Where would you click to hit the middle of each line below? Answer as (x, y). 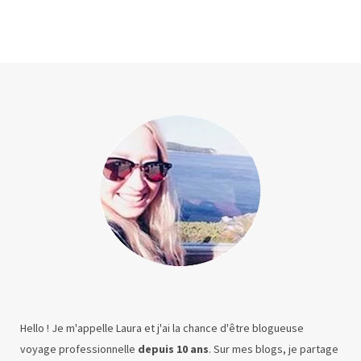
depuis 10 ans (173, 349)
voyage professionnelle (79, 349)
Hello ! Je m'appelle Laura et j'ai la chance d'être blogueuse (162, 328)
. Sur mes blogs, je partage (274, 349)
